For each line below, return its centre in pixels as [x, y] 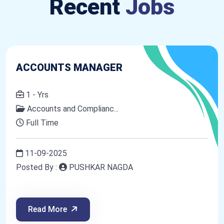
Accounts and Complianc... [72, 108]
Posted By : [37, 167]
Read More [47, 209]
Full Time [41, 122]
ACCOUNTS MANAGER [69, 67]
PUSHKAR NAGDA [100, 167]
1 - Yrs [36, 94]
